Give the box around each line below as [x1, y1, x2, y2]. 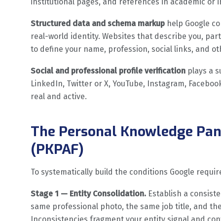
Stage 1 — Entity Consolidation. [31, 188, 146, 198]
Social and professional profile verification [31, 66, 185, 75]
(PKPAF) [31, 140, 84, 158]
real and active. [31, 91, 87, 101]
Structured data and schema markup [31, 18, 165, 28]
